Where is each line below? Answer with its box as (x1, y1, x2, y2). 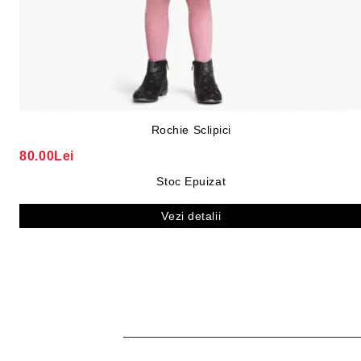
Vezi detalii (161, 210, 222, 223)
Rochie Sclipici (151, 123, 231, 137)
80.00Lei (19, 149, 75, 164)
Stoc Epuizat (156, 175, 226, 189)
